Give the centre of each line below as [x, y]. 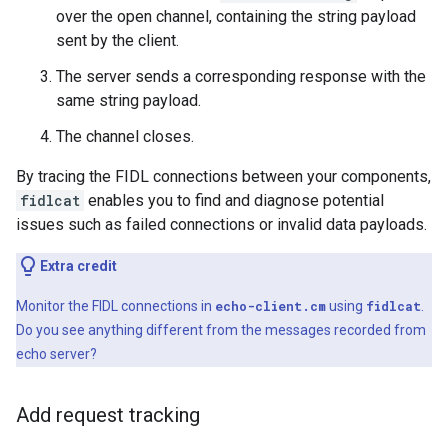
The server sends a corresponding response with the [241, 77]
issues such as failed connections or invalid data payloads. [221, 225]
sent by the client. [117, 41]
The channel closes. [125, 137]
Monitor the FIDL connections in [115, 306]
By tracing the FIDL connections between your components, [223, 177]
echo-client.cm [270, 306]
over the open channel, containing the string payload [236, 17]
